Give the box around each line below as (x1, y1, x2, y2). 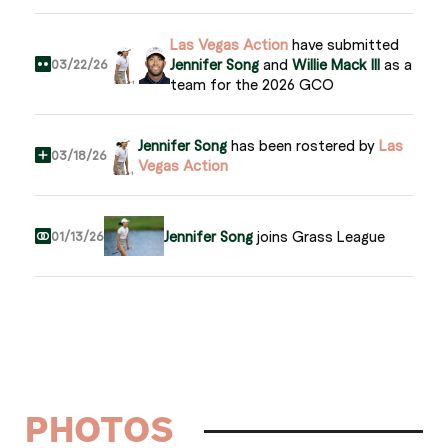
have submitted (287, 34, 399, 54)
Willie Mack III (291, 54, 380, 74)
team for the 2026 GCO (169, 74, 334, 94)
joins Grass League (253, 226, 385, 246)
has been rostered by (226, 135, 379, 155)
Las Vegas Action (169, 34, 288, 54)
